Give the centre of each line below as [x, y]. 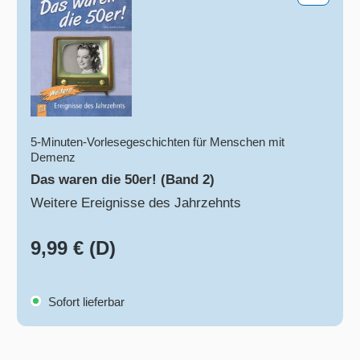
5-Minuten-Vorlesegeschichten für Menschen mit [158, 142]
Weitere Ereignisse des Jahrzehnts [136, 203]
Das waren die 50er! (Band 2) [123, 180]
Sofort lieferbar [85, 302]
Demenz [53, 157]
